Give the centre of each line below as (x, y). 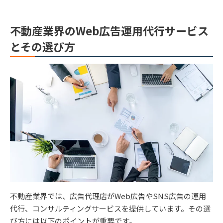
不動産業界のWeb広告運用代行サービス (109, 30)
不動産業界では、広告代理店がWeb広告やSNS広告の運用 (108, 196)
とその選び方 (43, 46)
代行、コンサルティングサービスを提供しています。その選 (110, 208)
